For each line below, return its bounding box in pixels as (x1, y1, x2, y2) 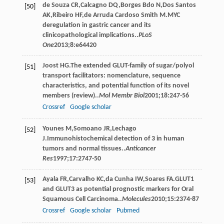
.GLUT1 (172, 175, 194, 183)
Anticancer (125, 144, 156, 152)
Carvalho (68, 175, 95, 183)
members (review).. (42, 91, 99, 99)
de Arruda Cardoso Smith (83, 11, 158, 19)
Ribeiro (52, 11, 73, 19)
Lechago (111, 124, 136, 132)
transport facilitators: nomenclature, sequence (42, 71, 180, 79)
